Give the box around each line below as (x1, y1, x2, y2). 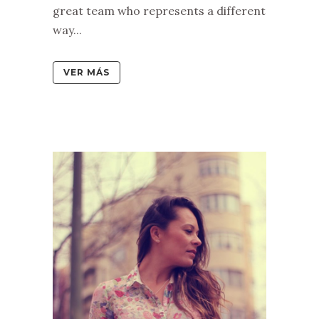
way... (53, 23, 82, 37)
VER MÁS (63, 67, 110, 78)
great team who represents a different (53, 4, 266, 18)
